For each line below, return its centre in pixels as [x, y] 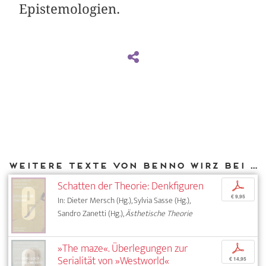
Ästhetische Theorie [159, 214]
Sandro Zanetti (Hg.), [92, 214]
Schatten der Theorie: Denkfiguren [131, 186]
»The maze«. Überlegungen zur [123, 249]
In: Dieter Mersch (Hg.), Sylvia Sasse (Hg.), [124, 201]
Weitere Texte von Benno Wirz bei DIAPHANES [254, 165]
